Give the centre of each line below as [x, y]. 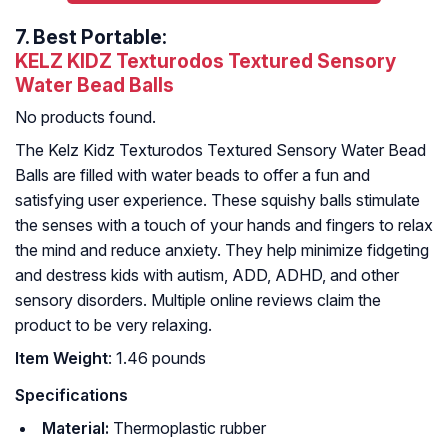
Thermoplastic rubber [187, 428]
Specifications [71, 395]
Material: [75, 428]
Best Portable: [98, 37]
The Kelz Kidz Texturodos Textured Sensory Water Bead [220, 150]
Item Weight [61, 358]
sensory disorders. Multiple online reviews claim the [198, 300]
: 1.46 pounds [157, 358]
